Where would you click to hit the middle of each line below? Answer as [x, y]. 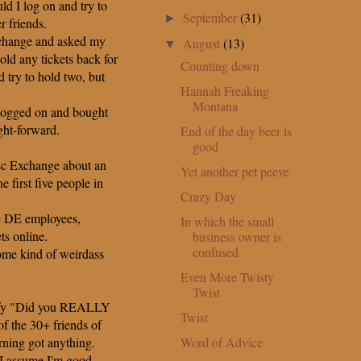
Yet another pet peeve [234, 171]
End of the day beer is [236, 131]
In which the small [227, 221]
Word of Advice [221, 342]
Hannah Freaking [224, 90]
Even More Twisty [227, 276]
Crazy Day [208, 196]
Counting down [220, 65]
